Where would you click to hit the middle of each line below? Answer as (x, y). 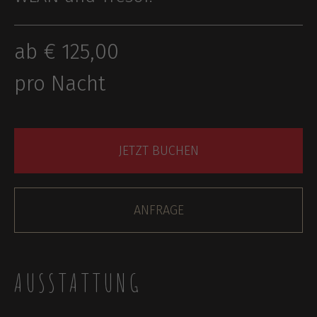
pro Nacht (60, 83)
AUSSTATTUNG (78, 283)
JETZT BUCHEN (158, 151)
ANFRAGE (158, 210)
